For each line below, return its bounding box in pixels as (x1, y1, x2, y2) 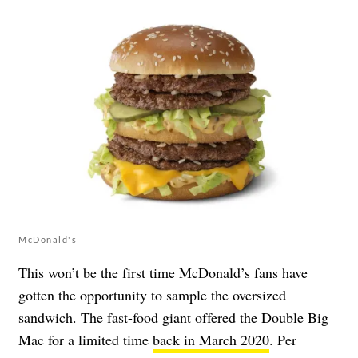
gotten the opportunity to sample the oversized (18, 284, 286, 304)
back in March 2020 (153, 329, 269, 349)
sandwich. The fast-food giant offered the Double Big (18, 307, 328, 327)
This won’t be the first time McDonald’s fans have (18, 262, 308, 282)
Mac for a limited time (18, 329, 153, 349)
